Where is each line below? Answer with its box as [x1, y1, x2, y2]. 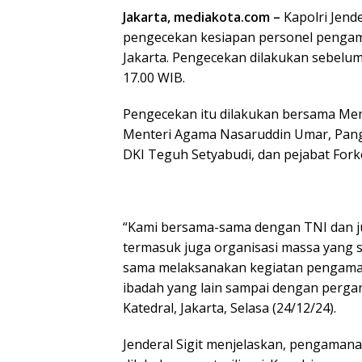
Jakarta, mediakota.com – [123, 8, 280, 26]
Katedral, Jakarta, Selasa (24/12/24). [123, 299, 336, 317]
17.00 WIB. [123, 69, 185, 86]
